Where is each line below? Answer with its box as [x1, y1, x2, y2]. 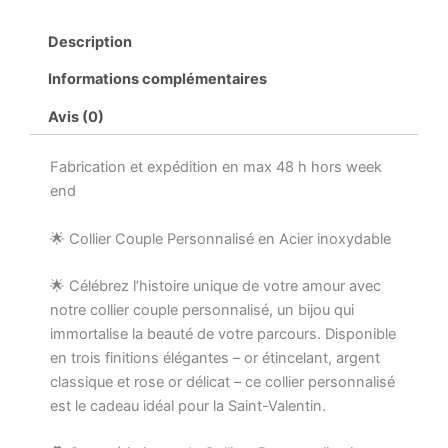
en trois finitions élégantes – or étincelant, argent [50, 349, 380, 368]
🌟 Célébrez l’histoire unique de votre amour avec [50, 277, 381, 296]
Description [47, 33, 132, 51]
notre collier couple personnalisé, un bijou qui [50, 301, 354, 320]
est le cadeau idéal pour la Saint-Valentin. [50, 397, 326, 416]
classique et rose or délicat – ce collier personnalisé [50, 373, 395, 392]
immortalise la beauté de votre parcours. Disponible [50, 325, 396, 344]
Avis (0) [47, 107, 104, 126]
